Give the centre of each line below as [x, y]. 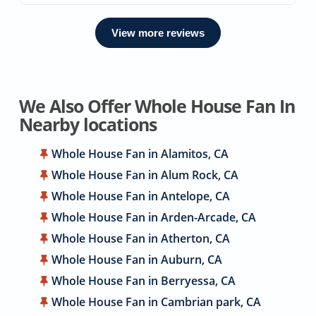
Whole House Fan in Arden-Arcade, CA [154, 217]
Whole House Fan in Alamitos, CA [140, 153]
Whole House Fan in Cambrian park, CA [157, 302]
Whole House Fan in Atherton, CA [141, 238]
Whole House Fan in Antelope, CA [141, 196]
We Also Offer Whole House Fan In [157, 106]
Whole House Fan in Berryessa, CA [144, 280]
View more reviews [158, 32]
